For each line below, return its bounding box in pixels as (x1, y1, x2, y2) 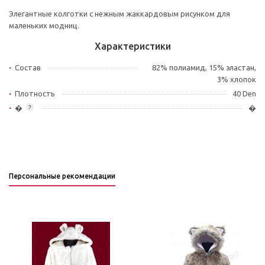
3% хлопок (217, 75, 256, 83)
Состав (15, 63, 41, 72)
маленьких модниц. (9, 21, 79, 30)
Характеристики (94, 41, 171, 51)
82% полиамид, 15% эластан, (152, 63, 256, 72)
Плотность (15, 89, 55, 98)
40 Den (232, 89, 256, 98)
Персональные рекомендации (9, 172, 115, 180)
